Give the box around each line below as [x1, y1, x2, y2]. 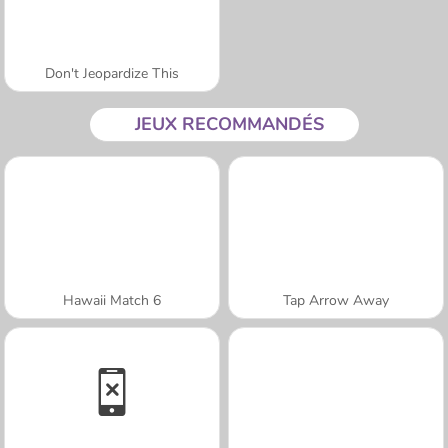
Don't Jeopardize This [45, 63, 179, 83]
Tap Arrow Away [283, 290, 389, 310]
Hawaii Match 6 [63, 290, 161, 310]
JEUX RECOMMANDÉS [134, 111, 324, 136]
